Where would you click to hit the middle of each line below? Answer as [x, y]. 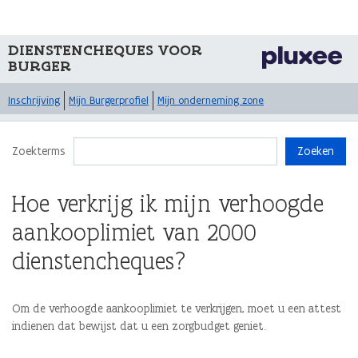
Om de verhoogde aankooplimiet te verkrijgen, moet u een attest [177, 308]
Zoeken [316, 151]
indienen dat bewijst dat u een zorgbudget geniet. [139, 326]
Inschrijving [34, 100]
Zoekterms [39, 151]
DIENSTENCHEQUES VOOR [105, 50]
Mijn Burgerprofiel [109, 100]
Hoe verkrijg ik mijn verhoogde [168, 203]
